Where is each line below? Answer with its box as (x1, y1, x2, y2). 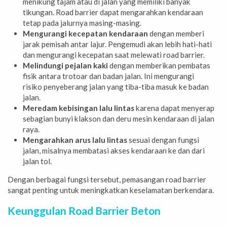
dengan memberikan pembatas (108, 60, 210, 70)
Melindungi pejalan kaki (23, 60, 108, 70)
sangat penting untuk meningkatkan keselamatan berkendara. (8, 185, 214, 195)
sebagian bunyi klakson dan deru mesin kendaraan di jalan (23, 113, 214, 123)
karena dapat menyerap (134, 103, 214, 112)
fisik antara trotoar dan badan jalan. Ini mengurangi (23, 71, 194, 81)
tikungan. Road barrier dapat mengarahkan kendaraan (23, 7, 203, 17)
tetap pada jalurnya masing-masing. (23, 18, 141, 27)
